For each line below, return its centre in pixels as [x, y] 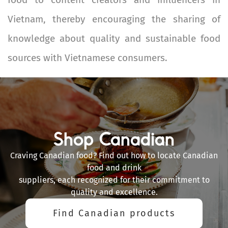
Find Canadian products [114, 213]
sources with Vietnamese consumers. [88, 58]
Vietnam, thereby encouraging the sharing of [114, 19]
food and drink [114, 168]
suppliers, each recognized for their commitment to [114, 180]
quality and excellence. [114, 192]
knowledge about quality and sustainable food [114, 39]
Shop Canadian [114, 139]
